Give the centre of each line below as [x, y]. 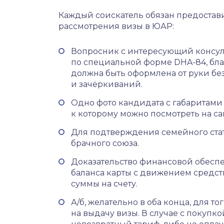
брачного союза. [105, 143]
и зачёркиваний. [107, 84]
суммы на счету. [104, 184]
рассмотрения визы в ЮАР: [116, 26]
